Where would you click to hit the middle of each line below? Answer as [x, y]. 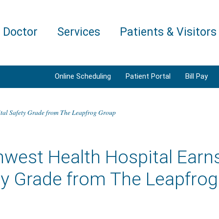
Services [79, 32]
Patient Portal [148, 76]
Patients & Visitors [168, 32]
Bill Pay [197, 76]
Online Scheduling [83, 76]
